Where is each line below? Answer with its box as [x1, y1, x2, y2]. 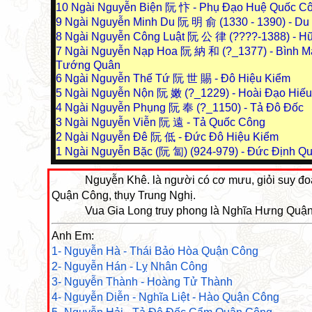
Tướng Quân [56, 59, 120, 71]
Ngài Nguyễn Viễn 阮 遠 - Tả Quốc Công [65, 116, 265, 128]
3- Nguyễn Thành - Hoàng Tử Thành [51, 276, 233, 288]
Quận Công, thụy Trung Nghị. [51, 189, 196, 201]
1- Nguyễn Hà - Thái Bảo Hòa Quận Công [51, 245, 258, 257]
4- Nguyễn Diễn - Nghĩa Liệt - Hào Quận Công [51, 291, 279, 303]
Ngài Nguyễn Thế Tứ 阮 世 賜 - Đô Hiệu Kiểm [65, 72, 290, 84]
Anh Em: [51, 230, 94, 242]
